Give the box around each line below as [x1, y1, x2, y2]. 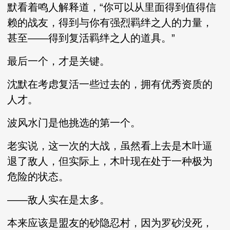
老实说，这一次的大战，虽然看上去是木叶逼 [7, 140, 213, 151]
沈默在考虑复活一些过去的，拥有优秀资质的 [7, 79, 213, 90]
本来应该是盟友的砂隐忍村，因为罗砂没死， [7, 217, 213, 228]
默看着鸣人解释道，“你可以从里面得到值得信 [7, 2, 217, 13]
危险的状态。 [7, 171, 69, 182]
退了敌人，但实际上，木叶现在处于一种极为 [7, 156, 213, 167]
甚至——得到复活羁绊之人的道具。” [7, 32, 176, 44]
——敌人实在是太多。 [7, 194, 110, 205]
